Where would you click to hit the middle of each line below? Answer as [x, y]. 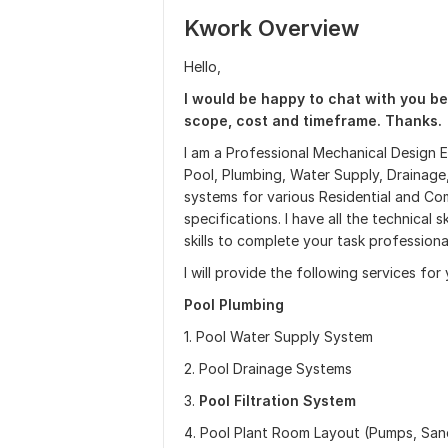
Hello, [202, 66]
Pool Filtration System [277, 400]
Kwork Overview [271, 28]
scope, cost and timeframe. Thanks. [313, 120]
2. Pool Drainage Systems [268, 368]
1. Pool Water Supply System [278, 336]
